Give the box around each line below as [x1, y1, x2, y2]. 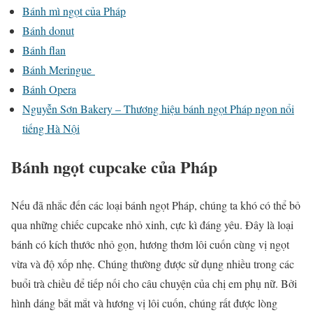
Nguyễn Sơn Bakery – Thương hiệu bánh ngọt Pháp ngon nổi [22, 101, 294, 116]
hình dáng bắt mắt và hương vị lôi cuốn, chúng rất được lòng [11, 295, 277, 310]
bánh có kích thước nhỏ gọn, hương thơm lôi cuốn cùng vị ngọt [11, 236, 289, 252]
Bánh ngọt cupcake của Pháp [11, 154, 223, 179]
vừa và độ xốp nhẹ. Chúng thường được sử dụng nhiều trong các [11, 256, 294, 271]
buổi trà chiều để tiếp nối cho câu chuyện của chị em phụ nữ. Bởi [11, 275, 297, 291]
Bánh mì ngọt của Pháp [22, 3, 126, 18]
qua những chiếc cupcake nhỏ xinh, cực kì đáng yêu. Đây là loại [11, 217, 293, 232]
